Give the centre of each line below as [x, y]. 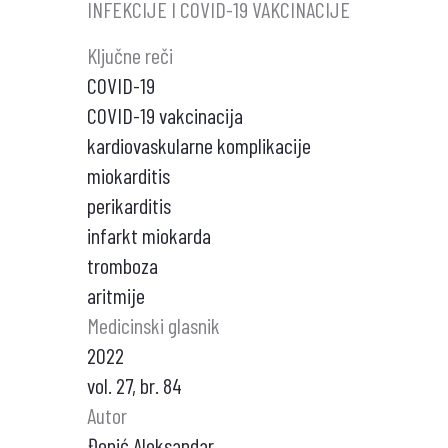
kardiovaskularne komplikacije [199, 145]
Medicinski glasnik [153, 325]
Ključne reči [130, 55]
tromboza [122, 265]
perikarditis [129, 205]
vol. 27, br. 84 [134, 385]
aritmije [116, 295]
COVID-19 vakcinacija [165, 115]
